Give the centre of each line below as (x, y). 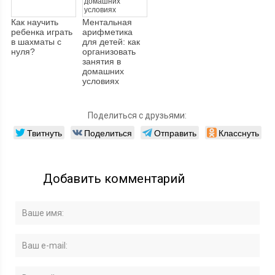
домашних (103, 72)
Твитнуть (44, 133)
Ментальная (107, 22)
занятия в (102, 62)
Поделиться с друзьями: (137, 116)
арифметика (108, 32)
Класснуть (238, 133)
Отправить (175, 133)
